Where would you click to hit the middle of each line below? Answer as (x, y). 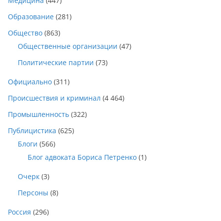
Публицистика (32, 131)
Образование (31, 17)
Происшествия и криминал (54, 98)
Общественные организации (68, 46)
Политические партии (56, 63)
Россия (19, 212)
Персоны (33, 193)
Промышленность (38, 114)
